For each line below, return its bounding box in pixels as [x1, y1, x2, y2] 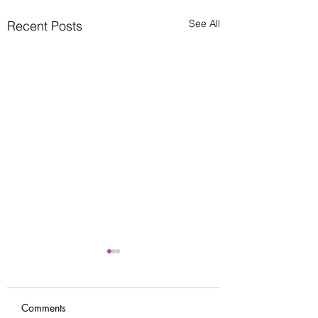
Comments [21, 300, 66, 314]
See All [189, 16, 220, 30]
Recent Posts [7, 17, 82, 34]
